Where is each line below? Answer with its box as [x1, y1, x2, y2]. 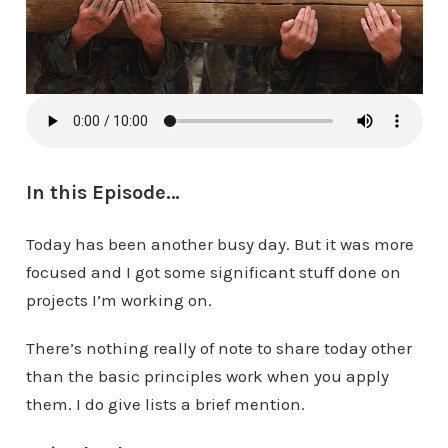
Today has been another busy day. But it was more [25, 234, 414, 255]
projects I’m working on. [25, 290, 212, 311]
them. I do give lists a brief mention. [25, 394, 305, 415]
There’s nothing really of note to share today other [25, 338, 412, 359]
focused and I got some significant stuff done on [25, 262, 401, 283]
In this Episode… [25, 181, 180, 205]
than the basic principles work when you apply [25, 366, 389, 387]
